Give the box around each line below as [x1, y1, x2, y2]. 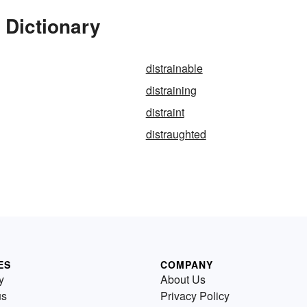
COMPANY [160, 258, 213, 272]
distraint [145, 104, 184, 121]
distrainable [145, 60, 203, 77]
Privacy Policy [160, 288, 230, 304]
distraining [145, 82, 197, 99]
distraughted [145, 126, 206, 143]
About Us [160, 271, 206, 288]
